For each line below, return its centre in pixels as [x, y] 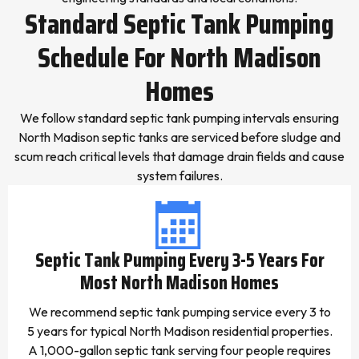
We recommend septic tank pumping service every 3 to [179, 312]
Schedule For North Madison [179, 57]
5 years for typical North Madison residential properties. [179, 331]
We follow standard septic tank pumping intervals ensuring [179, 118]
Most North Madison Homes [179, 283]
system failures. [179, 175]
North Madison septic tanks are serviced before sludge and [179, 137]
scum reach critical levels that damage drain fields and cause [179, 156]
